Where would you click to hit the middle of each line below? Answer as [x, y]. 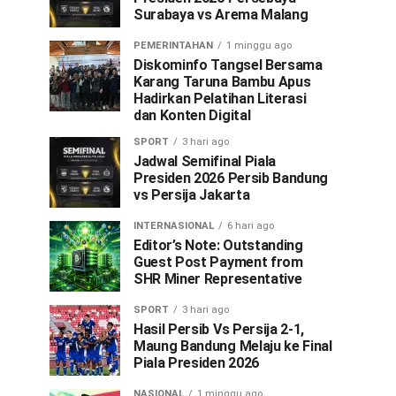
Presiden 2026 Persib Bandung [231, 178]
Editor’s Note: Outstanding [218, 245]
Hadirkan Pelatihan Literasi [220, 99]
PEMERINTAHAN [173, 46]
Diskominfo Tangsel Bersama [228, 65]
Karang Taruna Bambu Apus [222, 82]
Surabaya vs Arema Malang [221, 15]
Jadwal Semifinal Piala [205, 161]
